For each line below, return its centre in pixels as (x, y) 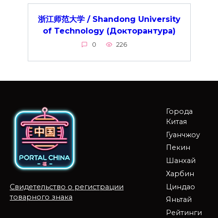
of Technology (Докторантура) (109, 31)
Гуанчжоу (183, 135)
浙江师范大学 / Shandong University (109, 19)
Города (180, 111)
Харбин (180, 173)
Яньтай (179, 200)
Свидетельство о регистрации (67, 187)
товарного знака (41, 197)
